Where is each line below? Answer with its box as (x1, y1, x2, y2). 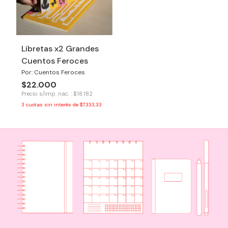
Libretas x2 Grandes (21, 43, 99, 54)
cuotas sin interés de (26, 101, 80, 108)
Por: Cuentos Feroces (21, 68, 85, 76)
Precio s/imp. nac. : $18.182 (21, 90, 93, 97)
